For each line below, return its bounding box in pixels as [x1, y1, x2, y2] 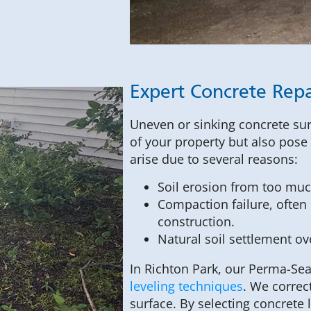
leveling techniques [130, 277, 244, 294]
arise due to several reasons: [130, 151, 299, 168]
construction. [158, 212, 235, 230]
